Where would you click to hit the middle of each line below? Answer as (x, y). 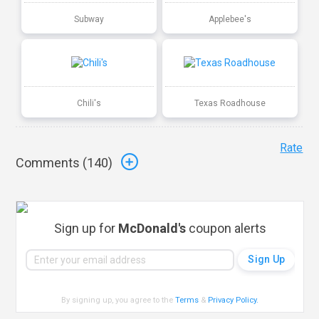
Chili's (89, 103)
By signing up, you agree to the (119, 300)
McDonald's (152, 228)
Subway (89, 19)
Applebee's (230, 19)
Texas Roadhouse (230, 103)
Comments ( (52, 163)
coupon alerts (226, 228)
